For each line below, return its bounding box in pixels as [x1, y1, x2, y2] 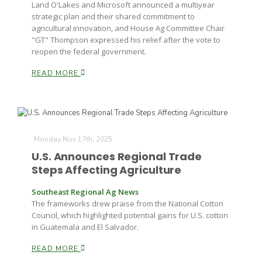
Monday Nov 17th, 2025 [34, 135, 112, 144]
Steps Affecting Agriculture [32, 163, 182, 178]
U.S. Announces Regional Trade [32, 149, 202, 164]
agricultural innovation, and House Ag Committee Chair [32, 22, 225, 33]
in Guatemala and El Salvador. [32, 222, 139, 233]
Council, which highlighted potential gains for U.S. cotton [32, 210, 228, 221]
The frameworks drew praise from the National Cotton [32, 198, 223, 209]
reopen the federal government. [32, 46, 146, 57]
